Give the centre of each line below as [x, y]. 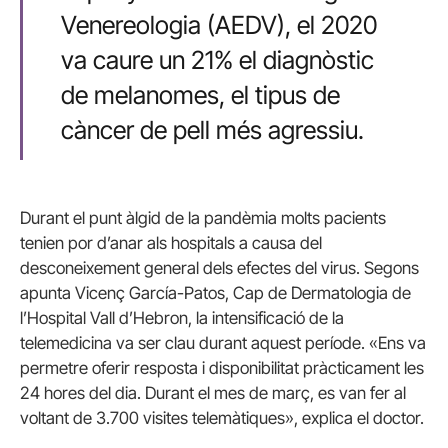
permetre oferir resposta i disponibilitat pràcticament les [222, 368]
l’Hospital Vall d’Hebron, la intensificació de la [182, 318]
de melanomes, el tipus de [200, 94]
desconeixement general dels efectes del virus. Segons [219, 268]
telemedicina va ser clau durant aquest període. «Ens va [223, 343]
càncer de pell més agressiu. [212, 129]
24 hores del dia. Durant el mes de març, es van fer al [213, 393]
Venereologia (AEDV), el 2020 [218, 24]
